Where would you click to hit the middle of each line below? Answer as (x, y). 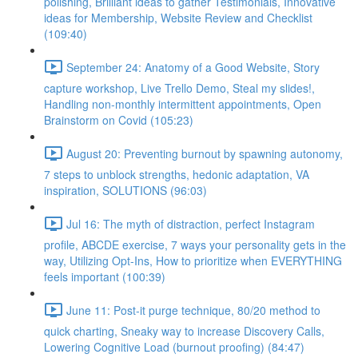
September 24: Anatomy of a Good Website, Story (193, 67)
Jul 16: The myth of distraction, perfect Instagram (191, 223)
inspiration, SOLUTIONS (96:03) (125, 190)
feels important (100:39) (105, 276)
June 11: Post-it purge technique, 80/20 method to (193, 310)
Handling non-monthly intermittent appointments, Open (183, 104)
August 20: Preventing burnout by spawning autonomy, (205, 153)
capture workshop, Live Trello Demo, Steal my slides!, (179, 88)
